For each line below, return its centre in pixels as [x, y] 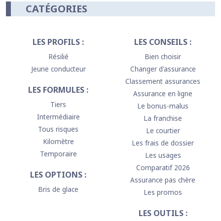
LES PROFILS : [58, 42]
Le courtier [163, 130]
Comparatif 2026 [163, 167]
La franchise [163, 118]
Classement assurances [163, 81]
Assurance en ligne [163, 93]
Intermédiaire [58, 116]
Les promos [163, 192]
